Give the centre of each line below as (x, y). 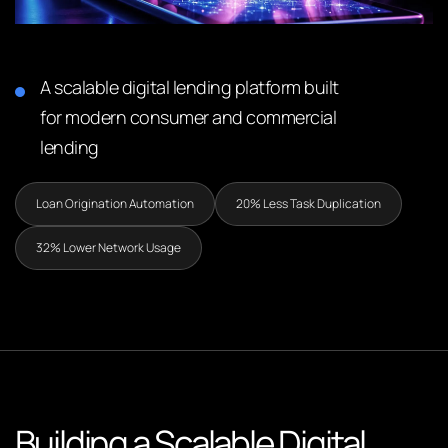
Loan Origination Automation (115, 203)
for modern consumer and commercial (188, 117)
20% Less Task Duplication (308, 203)
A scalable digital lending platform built (189, 87)
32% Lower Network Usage (108, 247)
